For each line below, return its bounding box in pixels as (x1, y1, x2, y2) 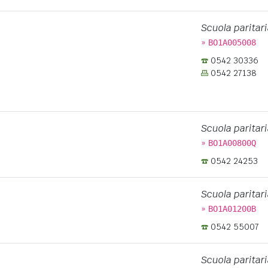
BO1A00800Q (208, 138, 256, 148)
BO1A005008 (208, 38, 256, 47)
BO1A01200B (208, 204, 256, 214)
